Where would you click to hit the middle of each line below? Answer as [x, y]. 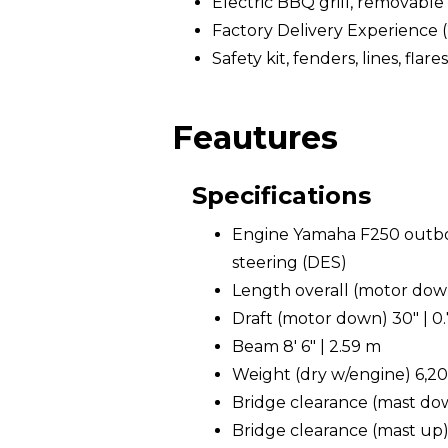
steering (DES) [289, 262]
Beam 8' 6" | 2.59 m [306, 346]
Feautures [255, 137]
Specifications [281, 195]
